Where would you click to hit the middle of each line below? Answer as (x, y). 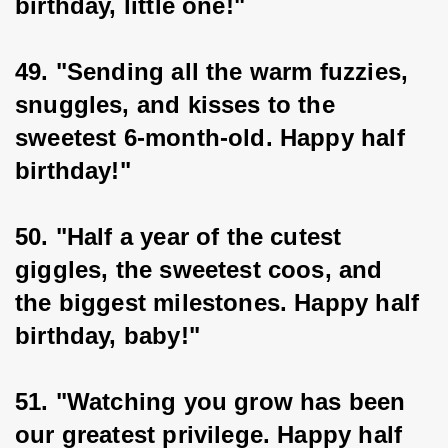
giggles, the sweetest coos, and (202, 269)
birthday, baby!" (107, 335)
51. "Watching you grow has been (214, 401)
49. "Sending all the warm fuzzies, (215, 71)
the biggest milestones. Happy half (221, 302)
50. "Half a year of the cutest (182, 236)
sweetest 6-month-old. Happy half (213, 137)
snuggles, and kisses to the (179, 104)
